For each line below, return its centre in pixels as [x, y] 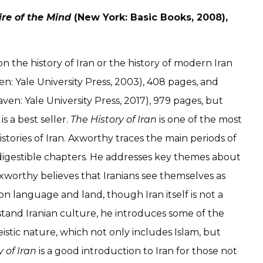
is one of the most [199, 120]
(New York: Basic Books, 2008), [151, 17]
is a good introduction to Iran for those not [137, 251]
